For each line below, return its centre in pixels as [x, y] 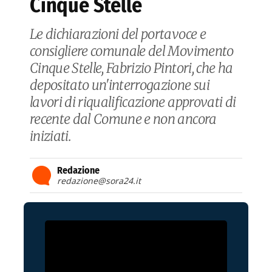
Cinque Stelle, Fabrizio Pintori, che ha [131, 68]
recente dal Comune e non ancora [123, 119]
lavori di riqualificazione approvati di [133, 102]
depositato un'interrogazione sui [120, 85]
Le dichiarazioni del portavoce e [118, 34]
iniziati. [51, 136]
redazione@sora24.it [99, 181]
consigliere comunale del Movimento [132, 51]
